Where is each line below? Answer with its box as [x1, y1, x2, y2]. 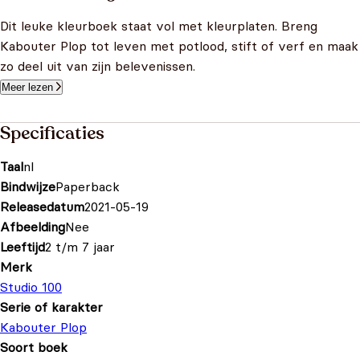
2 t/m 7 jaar [45, 239, 115, 255]
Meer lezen [2, 81, 53, 93]
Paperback [55, 178, 120, 194]
